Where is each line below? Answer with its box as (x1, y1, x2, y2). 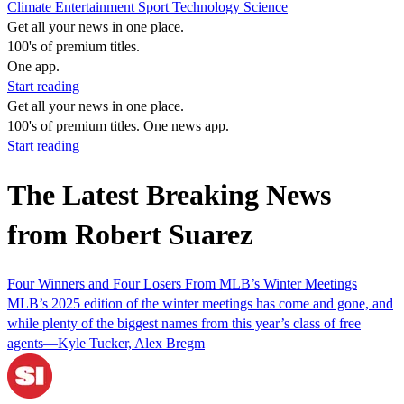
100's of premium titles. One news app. (7, 118, 229, 133)
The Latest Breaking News (7, 179, 331, 212)
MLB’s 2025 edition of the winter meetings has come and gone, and (7, 295, 393, 311)
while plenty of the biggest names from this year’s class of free (7, 315, 361, 331)
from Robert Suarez (7, 218, 252, 252)
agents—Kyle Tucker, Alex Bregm (7, 335, 205, 351)
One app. (7, 59, 60, 74)
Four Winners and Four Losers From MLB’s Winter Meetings (7, 275, 357, 291)
